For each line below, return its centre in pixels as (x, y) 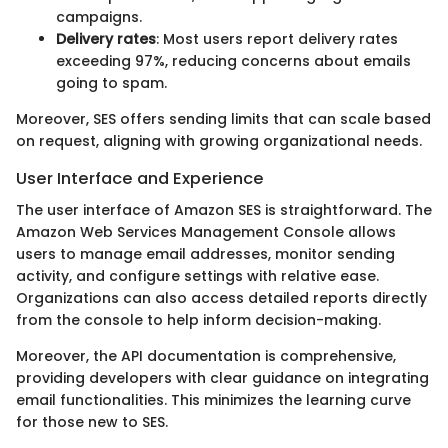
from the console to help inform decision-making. (198, 320)
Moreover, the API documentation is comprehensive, (206, 356)
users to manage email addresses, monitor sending (205, 254)
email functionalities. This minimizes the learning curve (213, 400)
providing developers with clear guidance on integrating (222, 378)
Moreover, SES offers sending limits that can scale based (223, 119)
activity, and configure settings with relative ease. (197, 276)
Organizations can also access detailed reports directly (221, 298)
